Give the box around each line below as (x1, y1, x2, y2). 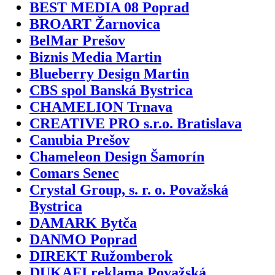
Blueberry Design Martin (29, 65, 189, 82)
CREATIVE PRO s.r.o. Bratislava (29, 115, 242, 131)
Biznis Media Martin (29, 48, 161, 65)
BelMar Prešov (29, 32, 125, 48)
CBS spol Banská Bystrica (29, 82, 193, 98)
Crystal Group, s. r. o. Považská (29, 181, 228, 198)
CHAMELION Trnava (29, 98, 172, 115)
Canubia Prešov (29, 131, 130, 148)
